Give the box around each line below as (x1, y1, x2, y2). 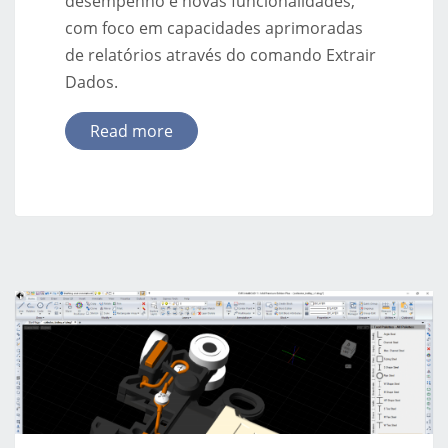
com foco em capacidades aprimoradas (65, 16, 363, 39)
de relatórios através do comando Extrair (65, 43, 376, 66)
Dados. (65, 70, 118, 93)
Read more (90, 119, 173, 142)
